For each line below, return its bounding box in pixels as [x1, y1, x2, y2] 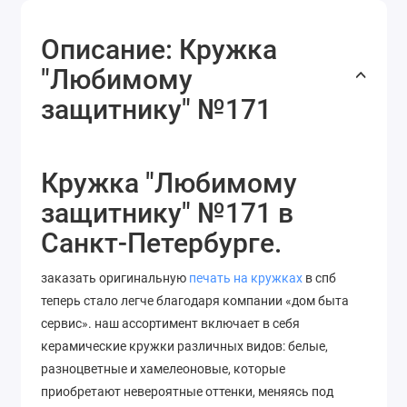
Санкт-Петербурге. [41, 227, 282, 260]
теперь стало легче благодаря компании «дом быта [41, 293, 349, 309]
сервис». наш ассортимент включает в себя [41, 316, 300, 332]
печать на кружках [189, 271, 303, 286]
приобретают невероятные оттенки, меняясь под [41, 384, 333, 400]
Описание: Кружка [41, 34, 277, 66]
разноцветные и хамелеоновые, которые [41, 362, 285, 377]
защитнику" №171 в [41, 197, 293, 230]
